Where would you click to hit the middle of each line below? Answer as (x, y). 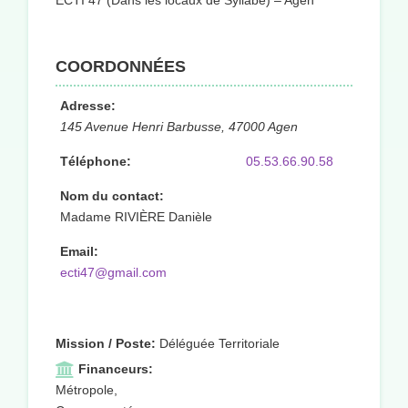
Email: (79, 252)
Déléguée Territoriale (219, 344)
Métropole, (87, 390)
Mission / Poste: (106, 344)
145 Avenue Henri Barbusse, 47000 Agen (179, 127)
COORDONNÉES (121, 67)
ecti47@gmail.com (113, 273)
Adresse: (88, 106)
